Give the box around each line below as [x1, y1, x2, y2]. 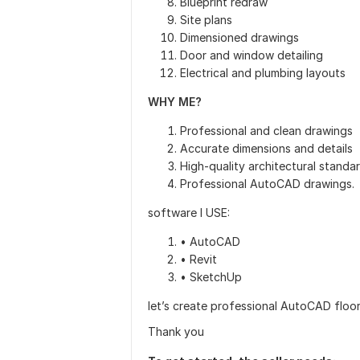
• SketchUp [180, 270, 242, 284]
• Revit [180, 252, 217, 266]
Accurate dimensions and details [180, 141, 353, 155]
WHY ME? [148, 95, 202, 108]
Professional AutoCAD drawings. [180, 177, 354, 190]
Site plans [180, 13, 232, 27]
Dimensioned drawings [180, 31, 299, 44]
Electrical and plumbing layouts [180, 66, 346, 80]
